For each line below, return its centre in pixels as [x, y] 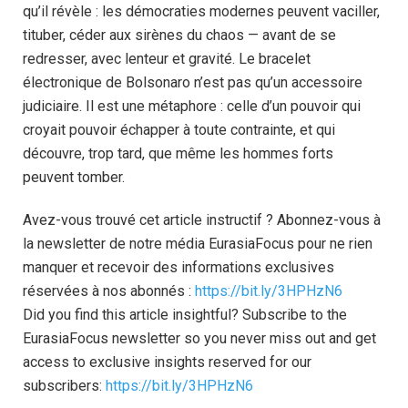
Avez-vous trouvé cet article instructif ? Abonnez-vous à [202, 219]
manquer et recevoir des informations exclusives [178, 267]
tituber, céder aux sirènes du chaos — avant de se [179, 35]
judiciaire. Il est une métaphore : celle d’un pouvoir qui [192, 106]
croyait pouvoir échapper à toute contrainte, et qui [179, 129]
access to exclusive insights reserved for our [167, 362]
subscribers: [64, 385]
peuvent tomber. [74, 177]
